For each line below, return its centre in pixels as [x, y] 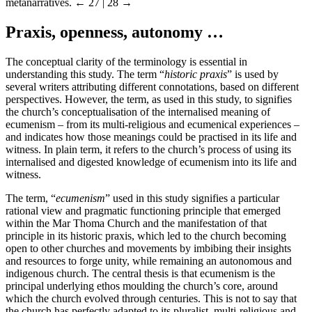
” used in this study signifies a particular [192, 198]
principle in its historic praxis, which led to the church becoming [146, 235]
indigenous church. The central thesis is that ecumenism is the [140, 273]
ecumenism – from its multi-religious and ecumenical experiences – [153, 124]
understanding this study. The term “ [85, 74]
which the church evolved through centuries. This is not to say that [151, 298]
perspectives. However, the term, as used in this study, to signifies [149, 99]
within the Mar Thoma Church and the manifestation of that [136, 223]
